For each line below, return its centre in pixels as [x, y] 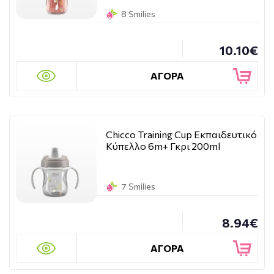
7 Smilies [138, 186]
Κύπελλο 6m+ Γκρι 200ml [163, 146]
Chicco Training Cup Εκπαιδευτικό [181, 134]
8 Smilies [138, 14]
